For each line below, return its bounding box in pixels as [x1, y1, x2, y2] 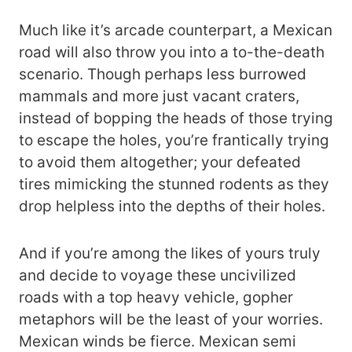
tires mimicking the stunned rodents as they [19, 174, 329, 193]
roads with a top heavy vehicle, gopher [19, 288, 293, 306]
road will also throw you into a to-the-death [19, 42, 324, 61]
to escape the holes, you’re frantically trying [19, 130, 329, 149]
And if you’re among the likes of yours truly [19, 244, 321, 262]
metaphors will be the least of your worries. [19, 310, 323, 328]
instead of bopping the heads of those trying [19, 108, 333, 127]
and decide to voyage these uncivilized [19, 266, 296, 284]
